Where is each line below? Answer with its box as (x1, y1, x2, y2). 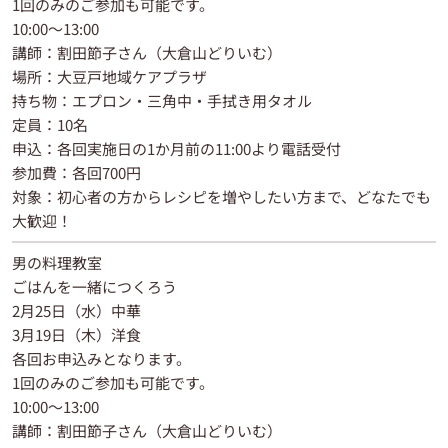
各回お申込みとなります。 (12, 347, 191, 369)
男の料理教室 (12, 251, 102, 273)
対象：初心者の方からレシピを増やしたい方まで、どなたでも (12, 185, 431, 207)
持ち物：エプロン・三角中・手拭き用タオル (12, 89, 312, 111)
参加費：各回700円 (12, 161, 141, 183)
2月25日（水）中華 (12, 299, 141, 321)
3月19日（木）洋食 (12, 323, 141, 345)
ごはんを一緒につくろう (12, 275, 177, 297)
